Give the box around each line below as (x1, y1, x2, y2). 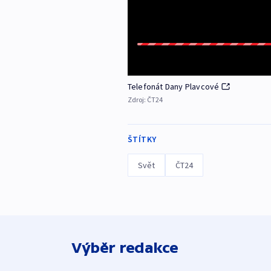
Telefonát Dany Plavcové (127, 81, 220, 93)
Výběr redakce (71, 240, 178, 256)
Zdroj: (127, 95, 147, 105)
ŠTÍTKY (127, 134, 157, 145)
